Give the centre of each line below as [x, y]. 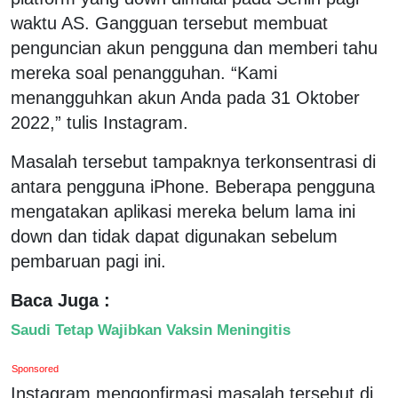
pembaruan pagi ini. [88, 261]
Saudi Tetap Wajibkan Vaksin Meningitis [151, 329]
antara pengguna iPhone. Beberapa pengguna [193, 186]
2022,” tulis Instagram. [99, 122]
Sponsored [36, 368]
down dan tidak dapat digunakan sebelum [174, 236]
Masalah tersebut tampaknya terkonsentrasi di [193, 161]
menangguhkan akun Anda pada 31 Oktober [185, 97]
